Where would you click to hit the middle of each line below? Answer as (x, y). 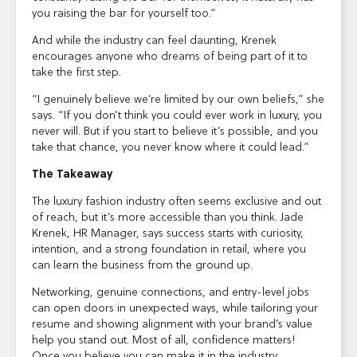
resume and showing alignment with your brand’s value (172, 324)
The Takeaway (72, 175)
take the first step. (76, 73)
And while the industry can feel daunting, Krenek (154, 41)
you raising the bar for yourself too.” (124, 14)
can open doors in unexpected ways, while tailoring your (175, 308)
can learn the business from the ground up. (142, 265)
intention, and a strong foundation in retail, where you (169, 249)
